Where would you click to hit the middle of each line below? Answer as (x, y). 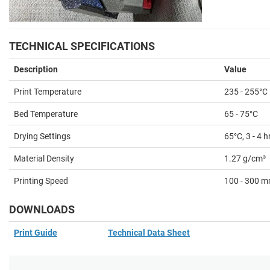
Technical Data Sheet (149, 232)
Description (36, 69)
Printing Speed (41, 181)
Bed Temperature (46, 114)
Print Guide (36, 232)
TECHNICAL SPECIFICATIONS (82, 46)
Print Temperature (48, 91)
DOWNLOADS (42, 209)
